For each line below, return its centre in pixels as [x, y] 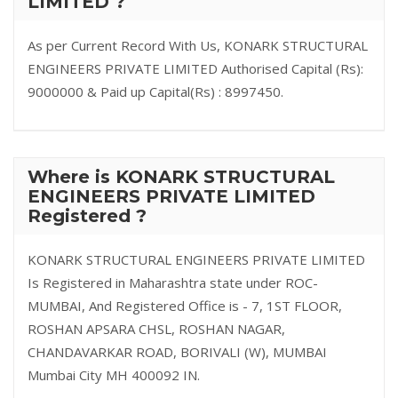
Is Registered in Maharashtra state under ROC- [173, 283]
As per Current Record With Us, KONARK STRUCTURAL [198, 45]
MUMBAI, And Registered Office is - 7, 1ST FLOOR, [185, 306]
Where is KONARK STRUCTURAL [181, 177]
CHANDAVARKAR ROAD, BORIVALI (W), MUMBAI [177, 352]
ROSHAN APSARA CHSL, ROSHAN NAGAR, [156, 329]
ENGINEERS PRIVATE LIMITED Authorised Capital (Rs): [195, 68]
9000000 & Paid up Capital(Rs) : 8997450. [155, 92]
